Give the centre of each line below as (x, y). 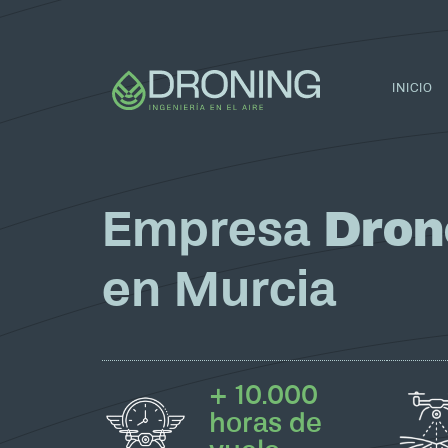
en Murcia (219, 290)
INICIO (412, 87)
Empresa (213, 230)
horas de (265, 423)
